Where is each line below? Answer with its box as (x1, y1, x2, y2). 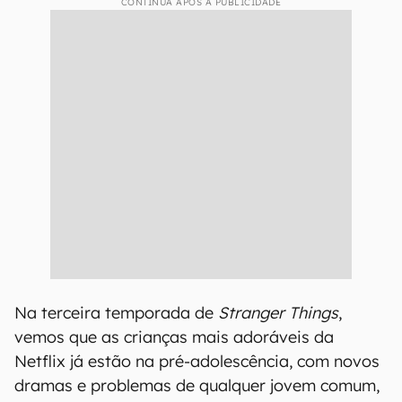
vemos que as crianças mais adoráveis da (14, 327, 334, 347)
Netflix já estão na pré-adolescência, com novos (14, 351, 380, 371)
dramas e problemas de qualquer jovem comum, (14, 375, 380, 396)
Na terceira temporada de (14, 302, 218, 323)
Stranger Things (218, 302, 338, 323)
